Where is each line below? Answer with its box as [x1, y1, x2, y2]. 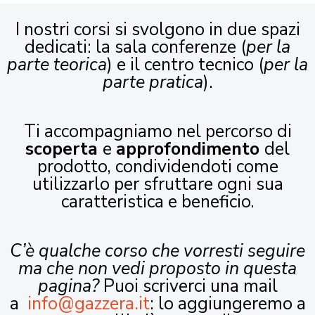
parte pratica [102, 70, 203, 95]
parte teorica [7, 53, 107, 77]
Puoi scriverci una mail [98, 274, 278, 299]
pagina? [37, 274, 99, 299]
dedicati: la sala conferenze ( [25, 35, 246, 60]
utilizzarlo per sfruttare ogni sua [32, 172, 283, 197]
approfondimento [116, 137, 264, 162]
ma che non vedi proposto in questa [18, 257, 297, 281]
